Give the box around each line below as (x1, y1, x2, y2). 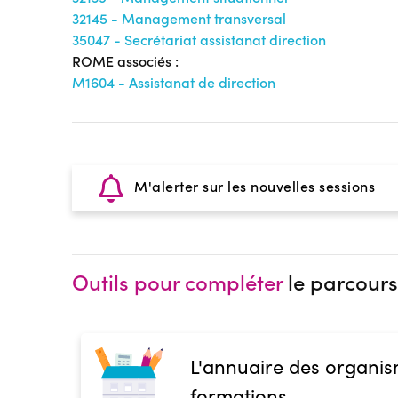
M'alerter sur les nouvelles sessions (130, 177, 376, 196)
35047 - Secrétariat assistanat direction (71, 30, 326, 50)
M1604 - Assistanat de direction (71, 73, 275, 92)
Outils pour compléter (71, 267, 283, 297)
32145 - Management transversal (71, 9, 286, 28)
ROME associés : (71, 52, 179, 71)
